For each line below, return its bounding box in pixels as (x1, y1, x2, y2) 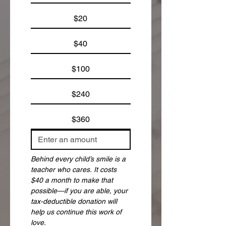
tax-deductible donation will (31, 197, 117, 205)
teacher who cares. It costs (31, 165, 117, 174)
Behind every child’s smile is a (31, 154, 126, 163)
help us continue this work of (31, 207, 122, 216)
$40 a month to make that (31, 176, 113, 184)
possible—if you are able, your (31, 186, 128, 195)
